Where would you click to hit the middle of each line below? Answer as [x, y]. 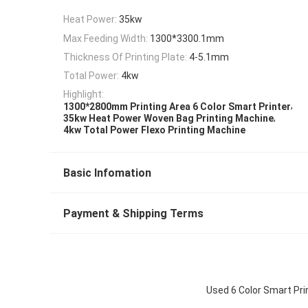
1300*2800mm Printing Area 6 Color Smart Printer [177, 106]
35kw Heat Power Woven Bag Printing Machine [168, 119]
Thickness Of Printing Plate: [125, 57]
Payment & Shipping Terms [133, 214]
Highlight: [84, 95]
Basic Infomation [107, 173]
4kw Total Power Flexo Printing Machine [154, 130]
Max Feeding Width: [106, 38]
